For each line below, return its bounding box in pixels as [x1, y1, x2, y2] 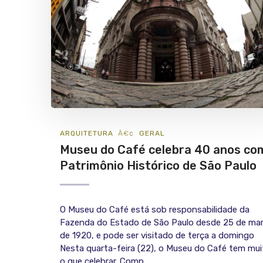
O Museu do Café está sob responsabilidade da [60, 204, 249, 215]
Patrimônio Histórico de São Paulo [60, 159, 257, 173]
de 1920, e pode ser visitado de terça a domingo [60, 230, 259, 241]
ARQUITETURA [60, 129, 113, 138]
